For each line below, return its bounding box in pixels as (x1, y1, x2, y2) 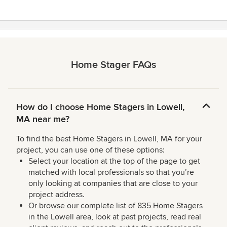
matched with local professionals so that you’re (28, 167, 194, 178)
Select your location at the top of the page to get (28, 156, 200, 167)
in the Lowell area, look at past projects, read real (28, 212, 201, 222)
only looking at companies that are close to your (28, 178, 198, 189)
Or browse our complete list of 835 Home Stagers (28, 201, 203, 211)
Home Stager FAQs (71, 59, 156, 71)
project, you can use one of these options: (16, 145, 165, 156)
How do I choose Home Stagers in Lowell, (16, 101, 184, 113)
